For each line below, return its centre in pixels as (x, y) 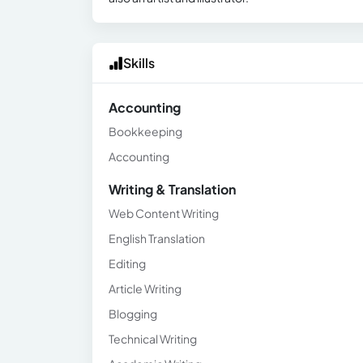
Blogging (133, 314)
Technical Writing (153, 339)
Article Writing (145, 288)
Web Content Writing (164, 213)
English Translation (157, 238)
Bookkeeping (145, 131)
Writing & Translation (172, 189)
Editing (127, 263)
